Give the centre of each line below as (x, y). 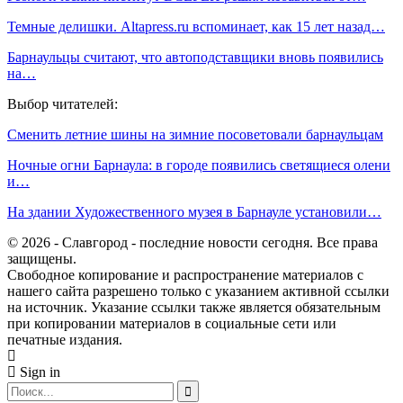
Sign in (38, 372)
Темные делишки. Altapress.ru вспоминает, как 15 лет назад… (196, 27)
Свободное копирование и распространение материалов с (185, 275)
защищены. (42, 259)
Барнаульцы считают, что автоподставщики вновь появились (195, 58)
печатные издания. (65, 340)
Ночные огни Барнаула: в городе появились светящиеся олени (199, 166)
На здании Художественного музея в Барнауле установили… (194, 212)
